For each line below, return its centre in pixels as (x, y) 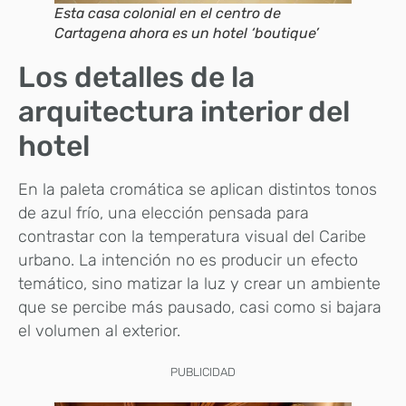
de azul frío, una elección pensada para (164, 213)
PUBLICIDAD (203, 372)
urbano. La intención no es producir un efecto (188, 261)
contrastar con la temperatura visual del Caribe (192, 237)
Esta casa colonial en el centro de (168, 14)
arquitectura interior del (184, 112)
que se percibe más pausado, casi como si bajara (200, 308)
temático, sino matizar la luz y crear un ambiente (199, 284)
